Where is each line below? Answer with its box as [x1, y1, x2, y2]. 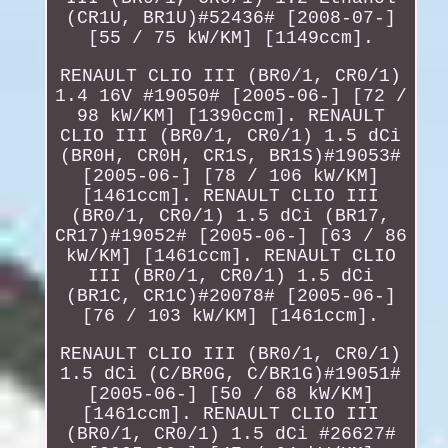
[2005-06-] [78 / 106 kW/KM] [82, 165, 380, 186]
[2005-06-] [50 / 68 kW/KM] [87, 383, 374, 404]
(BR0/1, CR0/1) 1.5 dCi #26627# [65, 423, 396, 444]
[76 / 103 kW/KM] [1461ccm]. [82, 305, 380, 326]
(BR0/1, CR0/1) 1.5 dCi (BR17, [71, 205, 391, 226]
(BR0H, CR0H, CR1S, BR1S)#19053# [60, 145, 402, 166]
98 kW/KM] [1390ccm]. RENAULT [76, 105, 385, 126]
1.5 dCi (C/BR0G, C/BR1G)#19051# [60, 363, 402, 384]
